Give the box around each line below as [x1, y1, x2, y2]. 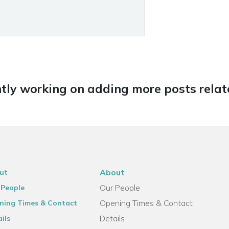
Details [99, 213, 125, 223]
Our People [99, 182, 140, 193]
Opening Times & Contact [99, 198, 193, 208]
